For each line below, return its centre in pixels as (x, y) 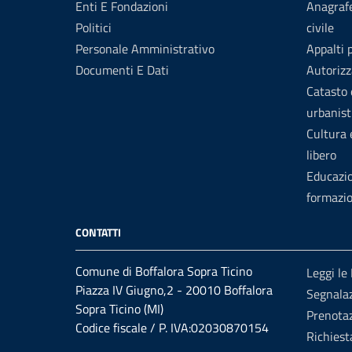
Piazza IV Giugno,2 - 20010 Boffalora (174, 290)
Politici (93, 27)
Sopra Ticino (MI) (119, 309)
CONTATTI (98, 232)
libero (321, 155)
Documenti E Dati (122, 70)
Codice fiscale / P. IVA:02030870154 (172, 328)
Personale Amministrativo (145, 49)
